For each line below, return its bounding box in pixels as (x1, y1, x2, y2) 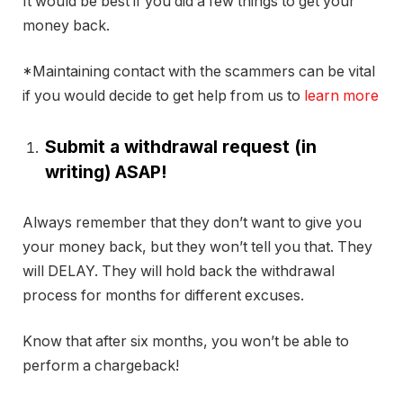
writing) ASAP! (45, 160, 166, 183)
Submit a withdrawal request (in (45, 135, 317, 157)
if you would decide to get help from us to (22, 87, 304, 105)
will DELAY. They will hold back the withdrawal (22, 262, 335, 280)
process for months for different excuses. (22, 286, 304, 304)
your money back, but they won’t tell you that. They (22, 237, 372, 255)
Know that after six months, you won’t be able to (22, 333, 349, 351)
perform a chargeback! (22, 357, 179, 375)
